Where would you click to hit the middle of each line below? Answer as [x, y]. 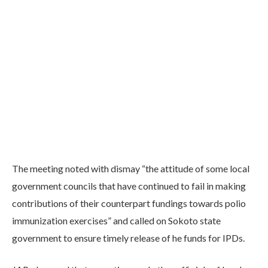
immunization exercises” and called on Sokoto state [116, 220]
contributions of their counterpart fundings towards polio [129, 203]
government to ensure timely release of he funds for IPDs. [128, 237]
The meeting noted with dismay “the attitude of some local [131, 168]
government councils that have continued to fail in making [129, 185]
